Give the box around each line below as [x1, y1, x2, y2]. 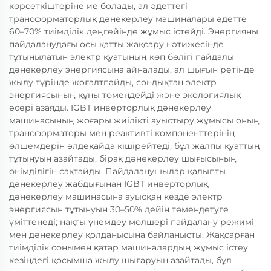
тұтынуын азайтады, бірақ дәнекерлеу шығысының [9, 153, 237, 164]
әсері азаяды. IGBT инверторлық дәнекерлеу [9, 102, 211, 113]
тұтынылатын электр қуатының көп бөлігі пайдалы [9, 51, 234, 62]
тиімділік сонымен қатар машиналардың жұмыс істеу [9, 242, 248, 253]
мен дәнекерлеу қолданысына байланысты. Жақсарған [9, 229, 255, 240]
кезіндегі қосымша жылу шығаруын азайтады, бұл [9, 255, 232, 266]
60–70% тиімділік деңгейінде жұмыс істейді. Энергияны [9, 26, 258, 37]
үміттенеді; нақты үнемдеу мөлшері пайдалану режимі [9, 217, 254, 227]
